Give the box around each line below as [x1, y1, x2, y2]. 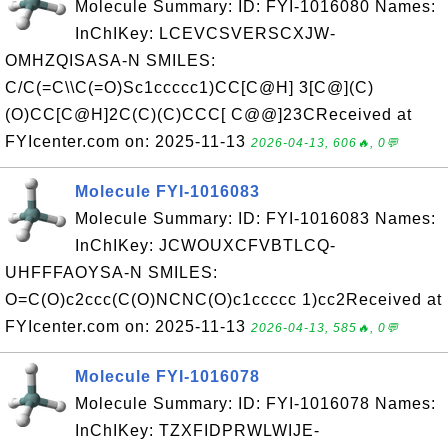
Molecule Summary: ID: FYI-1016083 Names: [75, 210, 436, 227]
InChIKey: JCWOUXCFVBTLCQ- [75, 237, 336, 254]
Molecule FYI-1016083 [75, 183, 260, 200]
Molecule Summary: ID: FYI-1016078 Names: [75, 395, 436, 412]
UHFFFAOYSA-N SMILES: [5, 264, 218, 281]
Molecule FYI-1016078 [75, 368, 260, 385]
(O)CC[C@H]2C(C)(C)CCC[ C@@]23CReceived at [5, 106, 412, 123]
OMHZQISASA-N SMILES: [5, 52, 216, 69]
